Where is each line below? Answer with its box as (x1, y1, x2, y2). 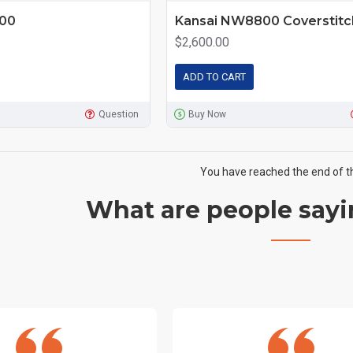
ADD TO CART (182, 70, 246, 83)
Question (98, 108, 139, 120)
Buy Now (188, 108, 227, 120)
